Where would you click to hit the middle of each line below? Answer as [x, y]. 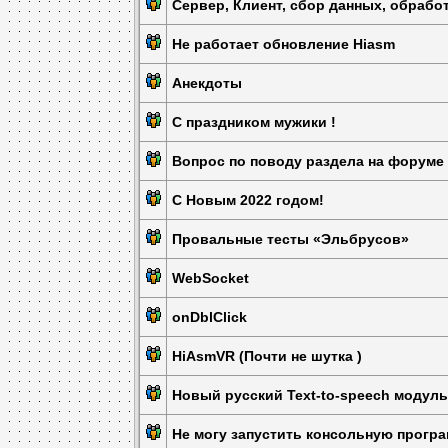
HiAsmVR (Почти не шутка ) [267, 356]
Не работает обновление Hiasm [284, 44]
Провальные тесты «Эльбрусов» [291, 239]
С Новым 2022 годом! [248, 200]
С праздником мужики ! [254, 122]
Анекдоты [207, 83]
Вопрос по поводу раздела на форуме [308, 161]
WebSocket [211, 278]
